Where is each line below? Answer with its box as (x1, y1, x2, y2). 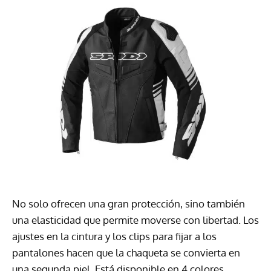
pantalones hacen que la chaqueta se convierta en (12, 246, 240, 260)
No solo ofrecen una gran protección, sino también (12, 197, 245, 211)
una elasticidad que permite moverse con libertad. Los (12, 214, 259, 227)
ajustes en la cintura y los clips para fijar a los (12, 230, 217, 243)
